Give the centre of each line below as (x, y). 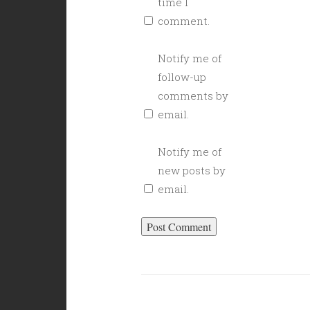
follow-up (182, 77)
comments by (193, 95)
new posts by (191, 170)
